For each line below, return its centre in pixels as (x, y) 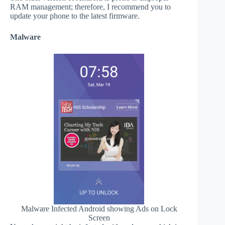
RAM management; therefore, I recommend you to (90, 7)
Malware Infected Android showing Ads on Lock (99, 208)
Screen (99, 217)
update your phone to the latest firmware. (75, 16)
